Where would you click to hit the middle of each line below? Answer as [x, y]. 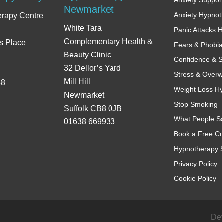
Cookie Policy [195, 178]
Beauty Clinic [88, 55]
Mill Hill [77, 81]
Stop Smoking [195, 104]
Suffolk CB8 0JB [93, 108]
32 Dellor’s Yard [93, 68]
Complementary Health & [109, 41]
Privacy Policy [195, 163]
